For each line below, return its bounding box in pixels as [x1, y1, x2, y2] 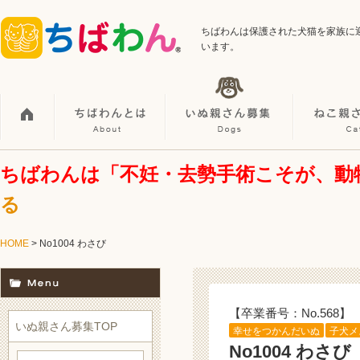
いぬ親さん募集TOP [15, 320, 117, 333]
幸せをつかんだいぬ [233, 325, 320, 337]
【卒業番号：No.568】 [229, 306, 351, 321]
